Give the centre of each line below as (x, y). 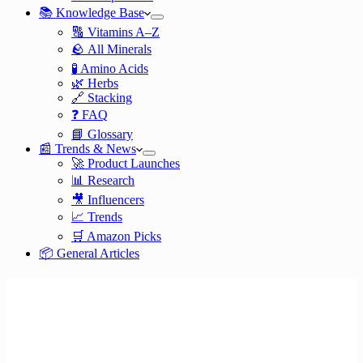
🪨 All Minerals (111, 49)
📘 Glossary (102, 134)
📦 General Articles (89, 253)
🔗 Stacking (102, 98)
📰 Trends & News (88, 149)
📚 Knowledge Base (92, 13)
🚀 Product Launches (126, 163)
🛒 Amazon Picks (116, 236)
